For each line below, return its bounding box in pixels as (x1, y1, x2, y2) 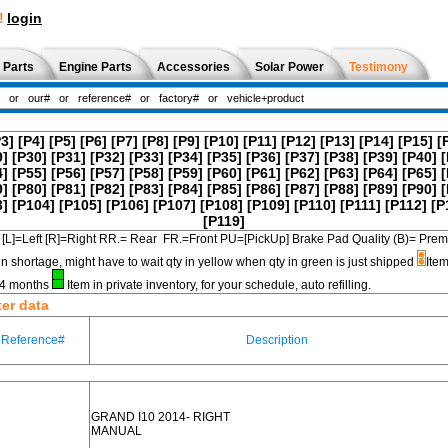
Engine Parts (59, 60, 132, 74)
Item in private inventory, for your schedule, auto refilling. (64, 278, 371, 292)
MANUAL (91, 424, 142, 438)
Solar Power (255, 60, 324, 74)
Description (246, 333, 308, 347)
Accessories (157, 60, 230, 74)
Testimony (349, 60, 408, 74)
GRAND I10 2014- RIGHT (91, 410, 230, 424)
